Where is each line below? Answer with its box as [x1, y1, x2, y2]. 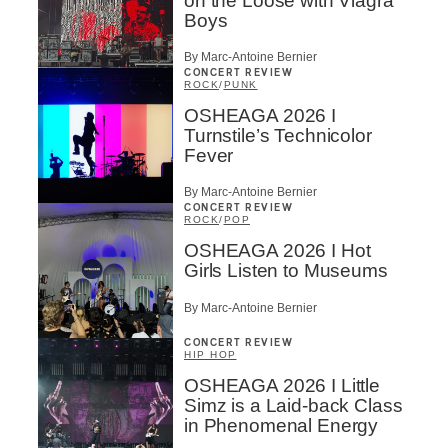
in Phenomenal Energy [184, 415, 379, 437]
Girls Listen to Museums [184, 260, 388, 282]
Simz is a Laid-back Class [184, 395, 403, 417]
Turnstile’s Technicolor [184, 124, 372, 146]
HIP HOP [184, 349, 237, 361]
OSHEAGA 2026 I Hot [184, 240, 371, 262]
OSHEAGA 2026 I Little [184, 375, 380, 397]
